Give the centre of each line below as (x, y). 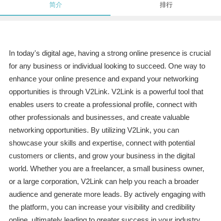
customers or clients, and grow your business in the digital (102, 156)
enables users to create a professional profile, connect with (103, 105)
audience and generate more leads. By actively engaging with (107, 194)
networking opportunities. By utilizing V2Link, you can (94, 130)
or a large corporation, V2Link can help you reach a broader (104, 182)
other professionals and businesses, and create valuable (99, 117)
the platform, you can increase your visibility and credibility (102, 207)
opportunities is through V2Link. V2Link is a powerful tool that (106, 92)
